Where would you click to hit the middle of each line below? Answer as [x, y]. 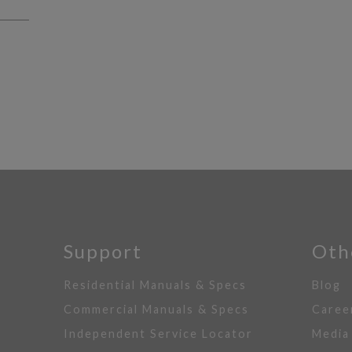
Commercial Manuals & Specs [156, 309]
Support [103, 251]
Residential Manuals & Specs [155, 285]
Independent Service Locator [158, 334]
